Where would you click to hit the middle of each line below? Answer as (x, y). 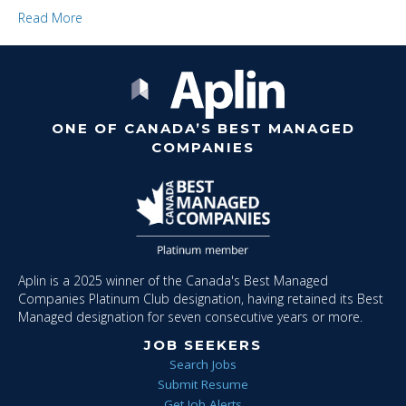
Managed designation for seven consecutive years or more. (190, 317)
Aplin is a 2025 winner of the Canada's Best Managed (173, 281)
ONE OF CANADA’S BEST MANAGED (203, 129)
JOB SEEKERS (203, 345)
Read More (50, 17)
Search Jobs (203, 365)
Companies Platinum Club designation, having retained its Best (201, 299)
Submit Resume (203, 385)
